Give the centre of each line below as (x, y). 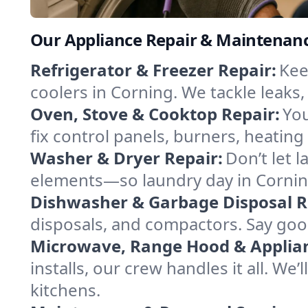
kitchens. (65, 290)
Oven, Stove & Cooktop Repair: (155, 114)
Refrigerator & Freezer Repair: (153, 70)
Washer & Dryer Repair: (126, 158)
